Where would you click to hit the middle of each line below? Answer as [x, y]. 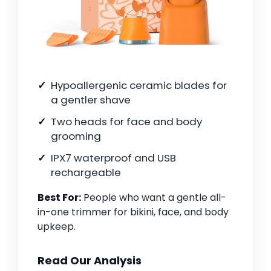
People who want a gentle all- [154, 198]
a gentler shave [91, 100]
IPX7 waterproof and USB [113, 158]
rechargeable [86, 173]
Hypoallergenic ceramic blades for [139, 86]
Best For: [59, 198]
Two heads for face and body [126, 122]
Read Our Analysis [90, 261]
